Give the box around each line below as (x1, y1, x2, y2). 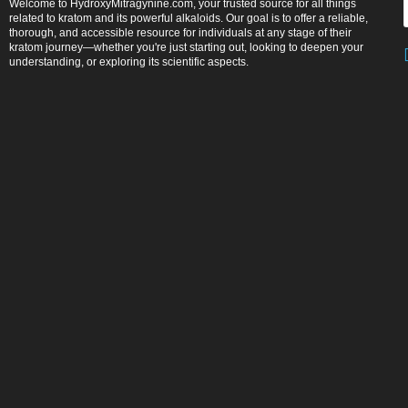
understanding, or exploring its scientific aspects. (9, 55, 249, 68)
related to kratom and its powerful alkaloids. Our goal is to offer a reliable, (9, 11, 368, 25)
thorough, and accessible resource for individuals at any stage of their (9, 25, 352, 39)
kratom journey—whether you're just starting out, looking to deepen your (9, 40, 363, 54)
